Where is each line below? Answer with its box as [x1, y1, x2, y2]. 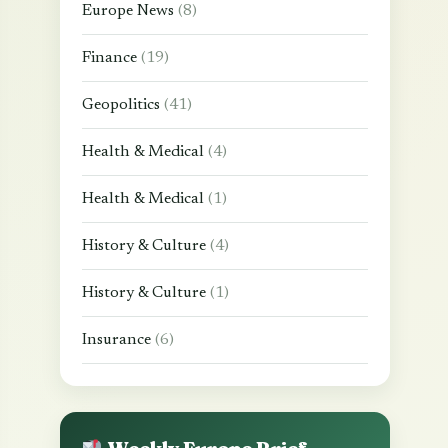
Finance [82, 50, 141, 66]
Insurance [82, 332, 155, 348]
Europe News [82, 3, 178, 19]
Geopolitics [82, 97, 164, 113]
